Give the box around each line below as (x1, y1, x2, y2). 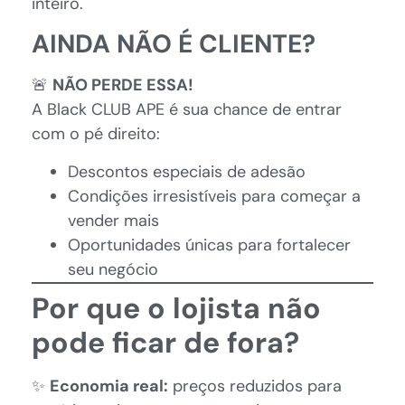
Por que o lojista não (32, 288, 321, 327)
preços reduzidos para (168, 374, 342, 397)
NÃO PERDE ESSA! (52, 74, 193, 97)
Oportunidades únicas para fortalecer (68, 233, 351, 256)
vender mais (68, 209, 159, 231)
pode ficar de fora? (32, 323, 299, 362)
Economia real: (50, 374, 168, 397)
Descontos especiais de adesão (68, 160, 306, 183)
